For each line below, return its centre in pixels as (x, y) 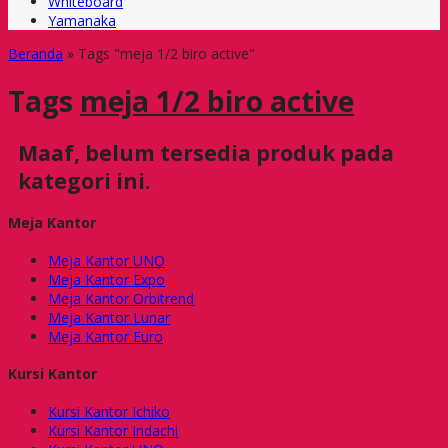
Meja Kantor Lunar (109, 317)
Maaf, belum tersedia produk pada (206, 152)
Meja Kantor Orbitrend (121, 298)
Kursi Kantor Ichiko (109, 411)
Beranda (35, 53)
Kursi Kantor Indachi (113, 430)
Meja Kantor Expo (106, 279)
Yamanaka (82, 20)
